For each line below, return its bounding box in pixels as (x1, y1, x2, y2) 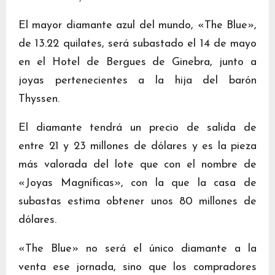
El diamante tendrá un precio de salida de (18, 122, 257, 134)
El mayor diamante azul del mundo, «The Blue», (18, 20, 257, 31)
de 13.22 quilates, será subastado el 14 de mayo (18, 38, 257, 50)
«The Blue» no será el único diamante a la (18, 243, 257, 255)
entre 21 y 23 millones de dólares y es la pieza (18, 141, 257, 152)
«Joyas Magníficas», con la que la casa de (18, 177, 257, 189)
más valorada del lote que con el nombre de (18, 159, 257, 171)
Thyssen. (18, 93, 60, 105)
